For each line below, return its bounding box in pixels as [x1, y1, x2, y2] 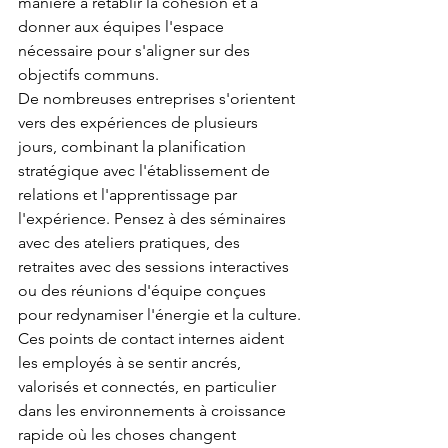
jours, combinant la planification [18, 137, 250, 157]
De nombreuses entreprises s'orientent [18, 89, 299, 109]
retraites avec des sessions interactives [18, 257, 293, 277]
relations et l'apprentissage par [18, 185, 241, 205]
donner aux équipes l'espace [18, 17, 228, 37]
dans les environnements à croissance [18, 401, 290, 421]
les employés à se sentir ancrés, [18, 353, 245, 373]
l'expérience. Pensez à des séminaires [18, 209, 290, 229]
